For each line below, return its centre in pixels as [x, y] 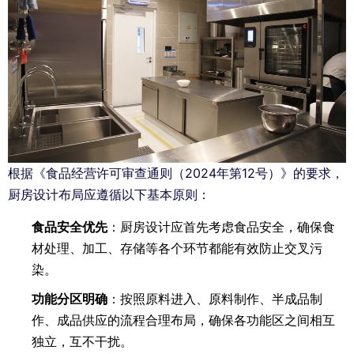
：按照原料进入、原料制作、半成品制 [215, 299]
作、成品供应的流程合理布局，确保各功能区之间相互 [183, 320]
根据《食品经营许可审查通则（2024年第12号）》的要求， [176, 173]
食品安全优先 [70, 227]
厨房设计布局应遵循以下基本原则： [109, 195]
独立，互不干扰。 [82, 342]
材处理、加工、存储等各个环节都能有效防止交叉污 [177, 249]
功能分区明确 [70, 299]
